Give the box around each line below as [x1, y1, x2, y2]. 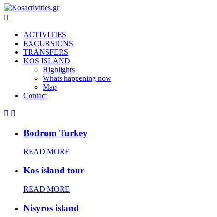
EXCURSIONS [23, 39, 73, 47]
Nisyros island [23, 202, 79, 213]
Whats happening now [43, 74, 111, 82]
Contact [23, 92, 47, 100]
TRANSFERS [23, 48, 68, 56]
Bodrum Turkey [23, 127, 88, 138]
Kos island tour [23, 165, 84, 176]
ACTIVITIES [23, 31, 66, 39]
